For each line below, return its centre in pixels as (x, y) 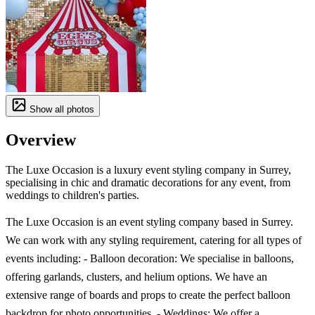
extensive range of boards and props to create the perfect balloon (148, 295)
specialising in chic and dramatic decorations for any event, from (148, 182)
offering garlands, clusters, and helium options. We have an (136, 276)
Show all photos (60, 110)
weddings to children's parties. (72, 195)
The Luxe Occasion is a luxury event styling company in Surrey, (148, 169)
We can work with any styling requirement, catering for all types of (154, 240)
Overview (41, 140)
